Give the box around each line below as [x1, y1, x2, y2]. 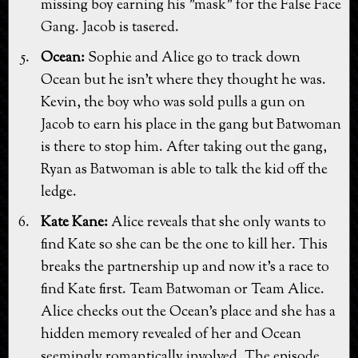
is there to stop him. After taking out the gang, [41, 137, 327, 158]
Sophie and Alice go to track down [85, 47, 300, 69]
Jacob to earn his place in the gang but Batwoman [41, 114, 341, 136]
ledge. [41, 181, 77, 203]
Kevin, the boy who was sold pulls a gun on [41, 92, 305, 113]
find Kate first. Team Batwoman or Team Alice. [41, 279, 324, 300]
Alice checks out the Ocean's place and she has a [41, 301, 336, 323]
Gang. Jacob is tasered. [41, 17, 179, 38]
